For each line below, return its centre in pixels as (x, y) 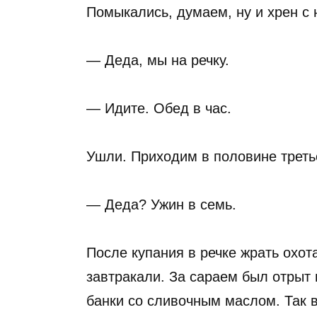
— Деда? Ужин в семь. (161, 204)
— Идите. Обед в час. (159, 108)
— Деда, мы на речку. (158, 60)
